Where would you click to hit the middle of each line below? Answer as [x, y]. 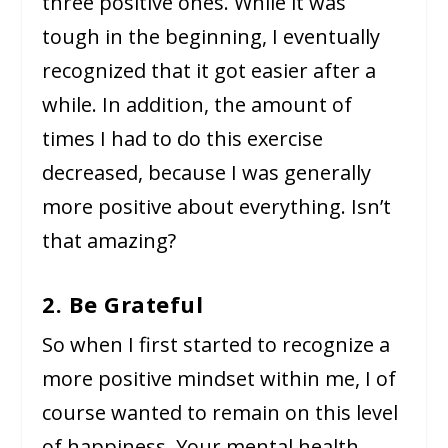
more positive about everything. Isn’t [217, 207]
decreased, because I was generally [207, 173]
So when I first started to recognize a [216, 345]
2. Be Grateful [123, 304]
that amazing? [109, 241]
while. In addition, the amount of [197, 105]
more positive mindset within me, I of [219, 379]
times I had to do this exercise [183, 139]
